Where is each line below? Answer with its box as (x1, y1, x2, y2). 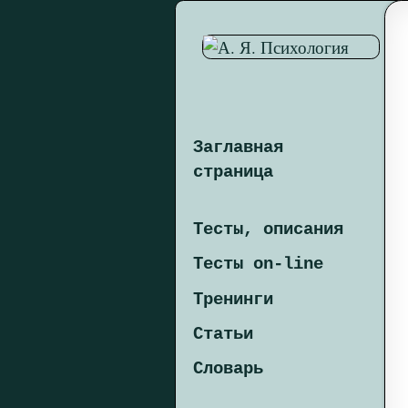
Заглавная (193, 138, 284, 158)
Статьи (193, 323, 254, 344)
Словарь (193, 358, 264, 379)
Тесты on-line (193, 254, 324, 275)
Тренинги (193, 289, 274, 310)
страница (193, 162, 274, 182)
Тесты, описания (193, 219, 344, 240)
